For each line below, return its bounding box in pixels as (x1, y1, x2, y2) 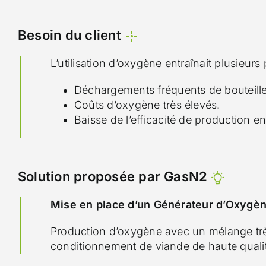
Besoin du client (17, 27, 125, 43)
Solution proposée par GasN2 (17, 169, 211, 184)
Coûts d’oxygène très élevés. (74, 99, 220, 111)
